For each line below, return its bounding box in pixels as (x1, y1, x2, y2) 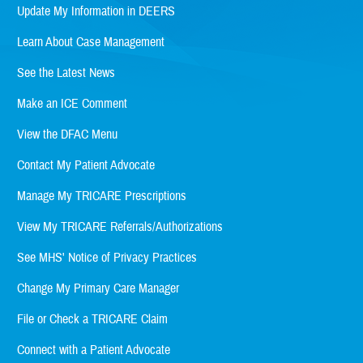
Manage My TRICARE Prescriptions (17, 188, 186, 205)
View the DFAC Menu (17, 126, 117, 143)
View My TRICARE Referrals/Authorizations (17, 219, 223, 236)
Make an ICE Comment (17, 96, 127, 113)
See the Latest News (17, 65, 115, 82)
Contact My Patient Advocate (17, 157, 155, 174)
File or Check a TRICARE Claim (17, 311, 168, 328)
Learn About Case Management (17, 34, 164, 51)
